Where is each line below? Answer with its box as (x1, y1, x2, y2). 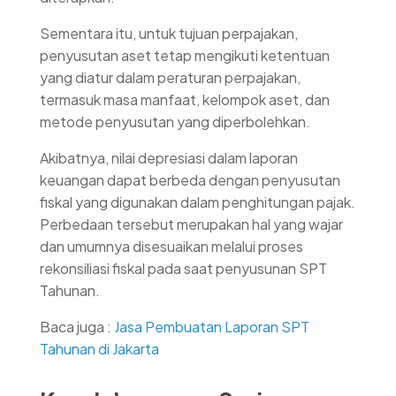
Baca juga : (40, 317, 114, 337)
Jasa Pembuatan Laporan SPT (114, 317, 309, 337)
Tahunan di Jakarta (40, 339, 159, 359)
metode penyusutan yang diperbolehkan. (40, 112, 310, 132)
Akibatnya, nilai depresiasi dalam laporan (40, 148, 298, 168)
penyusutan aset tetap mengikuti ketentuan (40, 46, 330, 65)
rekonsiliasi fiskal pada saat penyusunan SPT (40, 259, 327, 278)
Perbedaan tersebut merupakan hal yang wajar (40, 215, 343, 234)
